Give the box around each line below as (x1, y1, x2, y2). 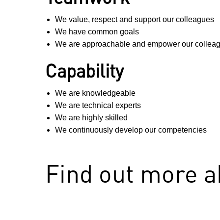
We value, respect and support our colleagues (55, 15, 214, 24)
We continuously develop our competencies (55, 126, 207, 135)
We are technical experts (55, 101, 141, 110)
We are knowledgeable (55, 89, 136, 98)
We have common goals (55, 27, 139, 36)
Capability (45, 58, 124, 82)
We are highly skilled (55, 113, 128, 122)
